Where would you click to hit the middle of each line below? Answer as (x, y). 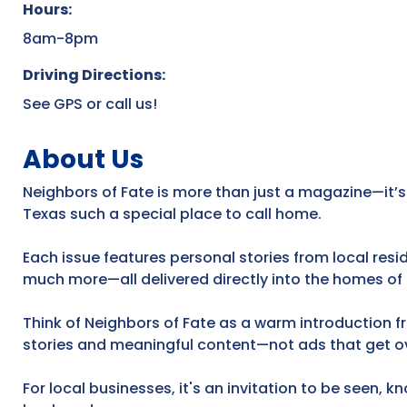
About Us (83, 159)
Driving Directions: (94, 74)
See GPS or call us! (90, 104)
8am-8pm (60, 38)
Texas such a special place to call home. (172, 213)
